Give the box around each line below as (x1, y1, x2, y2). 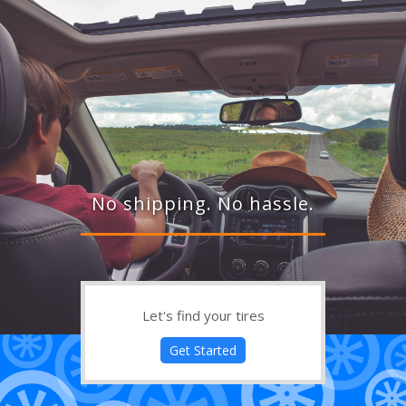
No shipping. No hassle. (92, 191, 314, 217)
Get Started (169, 342, 237, 360)
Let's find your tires (141, 306, 265, 325)
